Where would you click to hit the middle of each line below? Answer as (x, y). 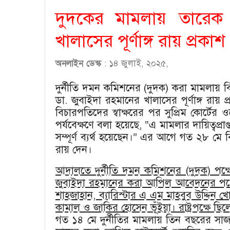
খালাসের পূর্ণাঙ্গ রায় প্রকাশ (140, 41)
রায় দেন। (74, 149)
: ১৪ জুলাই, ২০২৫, (138, 63)
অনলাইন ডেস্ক (80, 63)
